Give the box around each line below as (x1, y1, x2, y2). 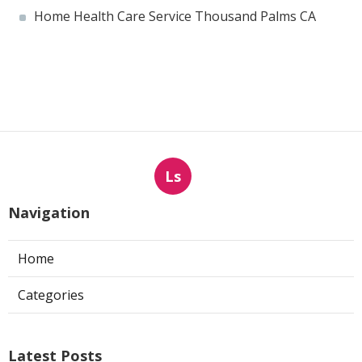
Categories (18, 286, 84, 305)
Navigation (8, 203, 90, 223)
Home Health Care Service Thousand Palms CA (34, 7, 316, 26)
